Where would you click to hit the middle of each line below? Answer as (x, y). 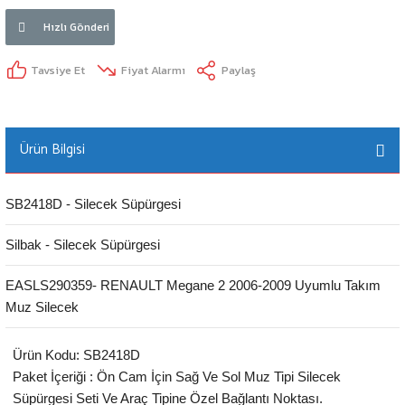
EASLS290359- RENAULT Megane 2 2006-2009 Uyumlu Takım (193, 285)
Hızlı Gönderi (76, 27)
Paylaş (239, 71)
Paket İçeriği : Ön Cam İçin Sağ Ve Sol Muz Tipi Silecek (177, 376)
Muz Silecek (42, 306)
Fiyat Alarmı (153, 71)
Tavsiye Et (58, 71)
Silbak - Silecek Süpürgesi (83, 244)
